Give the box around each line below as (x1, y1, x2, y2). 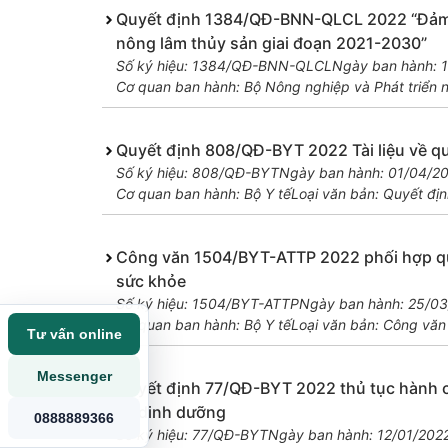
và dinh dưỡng (115, 402, 226, 423)
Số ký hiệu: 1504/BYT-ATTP (115, 295, 299, 313)
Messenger (36, 368, 112, 384)
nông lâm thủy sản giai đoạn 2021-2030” (115, 33, 427, 54)
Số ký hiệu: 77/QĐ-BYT (115, 426, 268, 444)
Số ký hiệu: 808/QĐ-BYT (115, 164, 279, 182)
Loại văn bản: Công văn (290, 316, 446, 334)
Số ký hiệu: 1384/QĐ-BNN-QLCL (115, 57, 332, 75)
